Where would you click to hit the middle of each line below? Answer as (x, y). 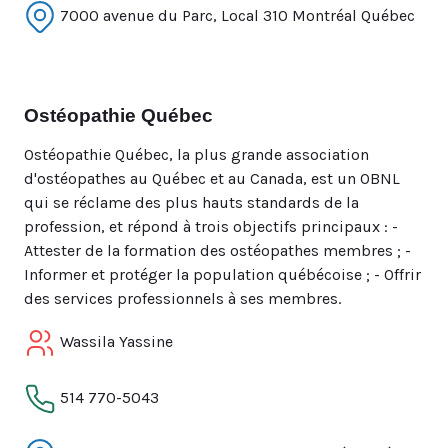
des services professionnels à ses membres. (182, 298)
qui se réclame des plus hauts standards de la (191, 202)
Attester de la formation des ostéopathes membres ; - (217, 250)
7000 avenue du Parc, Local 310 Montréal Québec (235, 15)
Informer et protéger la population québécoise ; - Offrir (222, 274)
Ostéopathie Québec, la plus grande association (196, 154)
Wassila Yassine (114, 341)
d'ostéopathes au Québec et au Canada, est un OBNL (212, 178)
